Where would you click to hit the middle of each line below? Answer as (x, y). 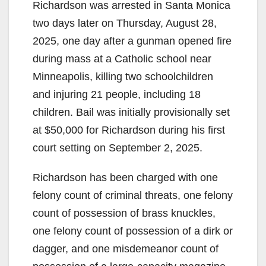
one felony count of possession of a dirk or (133, 231)
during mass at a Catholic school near (122, 58)
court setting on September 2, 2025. (118, 148)
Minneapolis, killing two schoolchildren (123, 76)
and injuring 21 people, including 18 (117, 94)
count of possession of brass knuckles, (124, 213)
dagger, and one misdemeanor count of (126, 248)
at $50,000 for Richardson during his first (129, 130)
